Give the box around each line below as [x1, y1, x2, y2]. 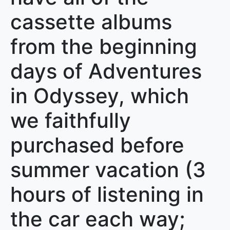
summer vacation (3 [10, 157, 206, 182]
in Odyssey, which [10, 83, 189, 108]
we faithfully [10, 108, 131, 133]
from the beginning [10, 34, 197, 59]
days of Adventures [10, 59, 202, 84]
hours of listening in [10, 182, 204, 207]
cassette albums [10, 9, 172, 34]
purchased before [10, 132, 184, 158]
